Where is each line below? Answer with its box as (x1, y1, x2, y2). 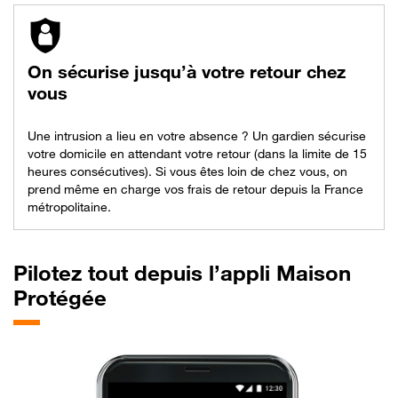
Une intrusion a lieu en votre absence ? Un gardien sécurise (28, 127, 366, 143)
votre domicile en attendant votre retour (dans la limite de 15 (28, 145, 367, 161)
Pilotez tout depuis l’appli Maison (13, 259, 351, 286)
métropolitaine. (28, 198, 111, 214)
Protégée (13, 284, 107, 311)
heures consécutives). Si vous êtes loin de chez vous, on (28, 163, 347, 179)
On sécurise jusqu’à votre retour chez (28, 60, 346, 83)
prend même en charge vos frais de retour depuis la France (28, 180, 363, 196)
